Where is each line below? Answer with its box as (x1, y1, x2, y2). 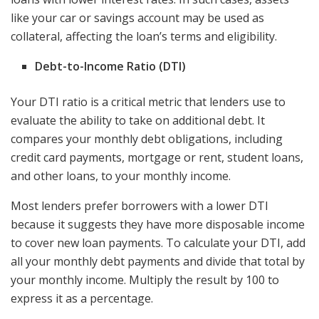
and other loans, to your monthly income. (11, 168, 231, 184)
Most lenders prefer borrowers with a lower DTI (11, 198, 268, 214)
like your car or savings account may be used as (11, 10, 264, 26)
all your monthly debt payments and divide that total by (11, 253, 305, 270)
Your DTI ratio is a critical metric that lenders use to (11, 94, 286, 110)
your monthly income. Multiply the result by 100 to (11, 272, 279, 288)
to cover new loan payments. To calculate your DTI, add (11, 235, 305, 251)
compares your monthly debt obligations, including (11, 131, 283, 147)
